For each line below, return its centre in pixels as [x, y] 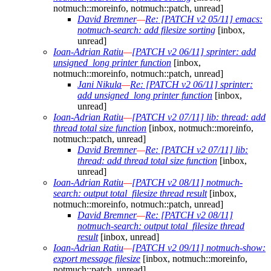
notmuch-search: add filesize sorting [146, 30]
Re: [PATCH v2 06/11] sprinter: [191, 85]
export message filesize [97, 259]
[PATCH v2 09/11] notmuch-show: [199, 248]
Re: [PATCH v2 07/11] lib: [197, 150]
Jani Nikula [100, 85]
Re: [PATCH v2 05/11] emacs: [204, 19]
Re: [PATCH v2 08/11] [189, 215]
